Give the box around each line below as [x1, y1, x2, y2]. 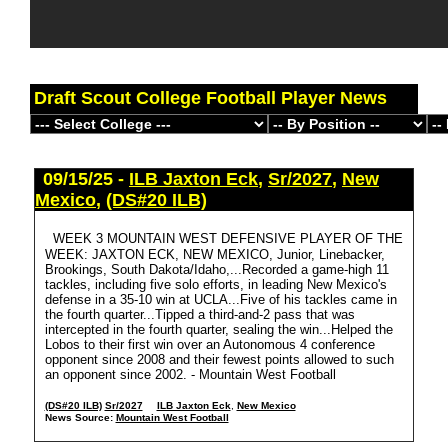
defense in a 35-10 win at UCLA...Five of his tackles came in [44, 292, 397, 307]
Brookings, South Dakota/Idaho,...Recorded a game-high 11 [44, 262, 389, 277]
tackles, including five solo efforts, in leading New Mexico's [44, 277, 387, 292]
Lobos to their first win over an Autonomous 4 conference [44, 337, 375, 352]
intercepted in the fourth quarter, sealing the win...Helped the [44, 322, 393, 337]
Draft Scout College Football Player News [34, 88, 387, 108]
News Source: [44, 412, 113, 424]
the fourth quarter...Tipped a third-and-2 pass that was [44, 307, 355, 322]
